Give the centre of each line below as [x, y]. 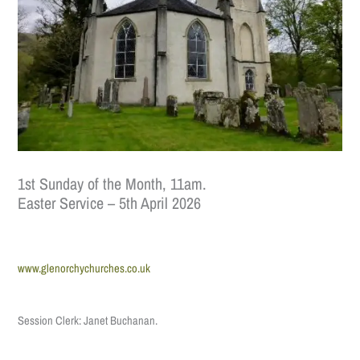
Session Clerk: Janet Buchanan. [88, 321]
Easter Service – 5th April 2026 [110, 203]
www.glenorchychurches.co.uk [84, 268]
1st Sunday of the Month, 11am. [112, 184]
